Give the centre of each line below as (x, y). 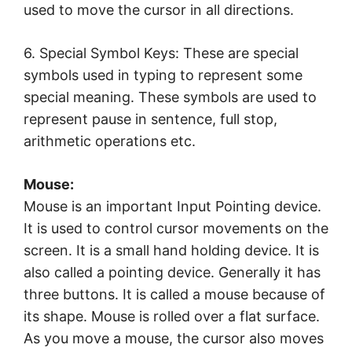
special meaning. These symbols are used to (170, 97)
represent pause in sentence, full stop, (150, 119)
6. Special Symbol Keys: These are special (161, 53)
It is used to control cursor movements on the (176, 229)
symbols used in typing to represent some (163, 75)
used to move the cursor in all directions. (159, 10)
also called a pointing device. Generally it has (172, 273)
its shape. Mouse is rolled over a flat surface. (172, 317)
